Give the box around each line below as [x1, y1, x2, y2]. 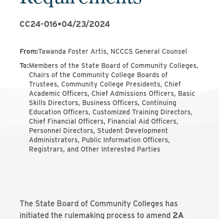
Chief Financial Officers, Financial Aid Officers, [29, 117, 178, 125]
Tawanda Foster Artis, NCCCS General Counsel [38, 47, 187, 55]
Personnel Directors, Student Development [29, 127, 168, 134]
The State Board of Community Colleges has [20, 199, 178, 208]
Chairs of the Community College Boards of [29, 71, 168, 79]
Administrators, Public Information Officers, [29, 136, 170, 144]
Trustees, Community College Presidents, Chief [29, 80, 181, 88]
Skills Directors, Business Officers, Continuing [29, 99, 176, 107]
